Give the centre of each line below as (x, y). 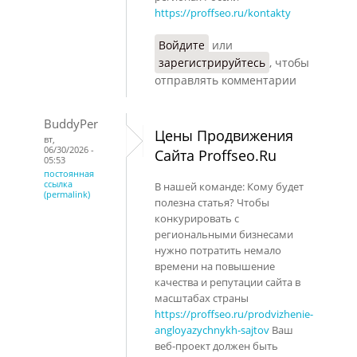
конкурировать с (197, 218)
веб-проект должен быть (216, 345)
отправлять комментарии (226, 80)
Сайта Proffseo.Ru (216, 155)
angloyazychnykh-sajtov (212, 330)
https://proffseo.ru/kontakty (223, 12)
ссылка (58, 183)
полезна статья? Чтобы (212, 202)
